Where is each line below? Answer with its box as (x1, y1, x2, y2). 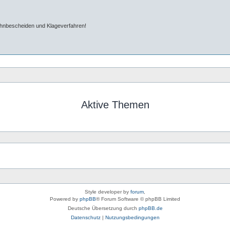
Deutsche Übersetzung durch (67, 205, 139, 211)
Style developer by (85, 188, 130, 195)
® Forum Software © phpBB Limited (96, 196, 180, 202)
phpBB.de (138, 205, 163, 211)
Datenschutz (70, 214, 101, 220)
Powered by (50, 196, 80, 202)
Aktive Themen (81, 99, 149, 110)
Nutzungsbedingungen (105, 214, 160, 220)
